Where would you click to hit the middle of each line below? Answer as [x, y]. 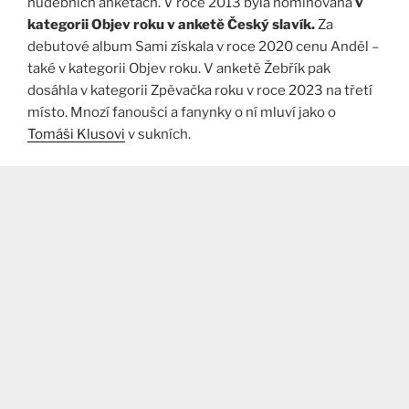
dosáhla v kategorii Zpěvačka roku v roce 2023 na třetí [200, 91]
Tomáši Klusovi [76, 135]
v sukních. [158, 135]
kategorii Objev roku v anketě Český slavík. [171, 25]
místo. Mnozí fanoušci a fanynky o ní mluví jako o [182, 113]
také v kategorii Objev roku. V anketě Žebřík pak [179, 69]
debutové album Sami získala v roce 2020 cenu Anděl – [203, 47]
